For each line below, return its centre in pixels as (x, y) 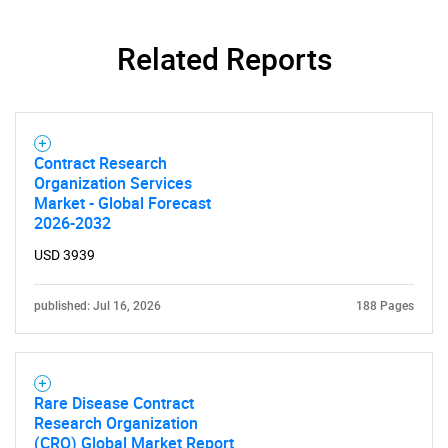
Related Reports (224, 58)
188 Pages (385, 306)
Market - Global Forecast (122, 203)
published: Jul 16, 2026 (97, 306)
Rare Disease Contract (114, 403)
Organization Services (113, 183)
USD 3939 (64, 255)
